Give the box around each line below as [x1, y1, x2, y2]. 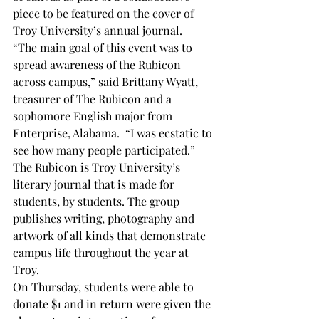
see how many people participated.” [13, 142, 198, 157]
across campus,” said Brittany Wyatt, [13, 74, 201, 89]
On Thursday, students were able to [13, 279, 197, 294]
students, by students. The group [13, 194, 182, 209]
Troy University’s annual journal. [13, 23, 191, 38]
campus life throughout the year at [13, 245, 192, 260]
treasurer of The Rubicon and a [13, 91, 174, 106]
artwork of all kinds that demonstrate [13, 228, 209, 243]
